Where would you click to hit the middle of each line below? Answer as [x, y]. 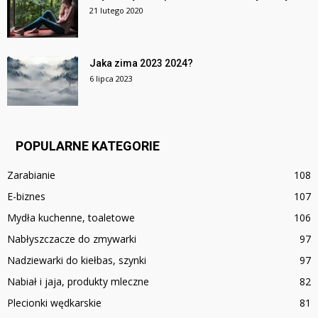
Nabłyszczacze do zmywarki [72, 239]
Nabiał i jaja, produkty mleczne [78, 282]
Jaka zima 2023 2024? [141, 64]
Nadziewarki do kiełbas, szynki [77, 261]
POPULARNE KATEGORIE [88, 146]
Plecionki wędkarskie [54, 303]
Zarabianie [31, 175]
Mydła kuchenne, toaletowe [71, 218]
